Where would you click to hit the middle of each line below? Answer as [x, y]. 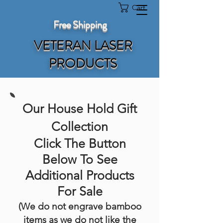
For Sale [80, 191]
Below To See [80, 159]
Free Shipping [80, 25]
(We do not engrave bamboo [80, 206]
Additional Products [80, 175]
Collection [80, 126]
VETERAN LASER [83, 46]
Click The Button [80, 143]
